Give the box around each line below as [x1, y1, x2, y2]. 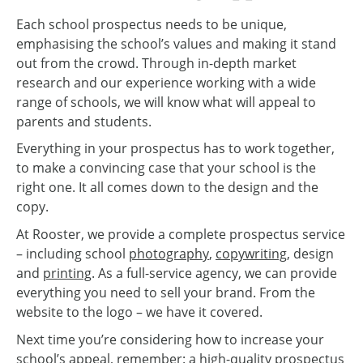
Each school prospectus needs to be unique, [16, 15, 287, 33]
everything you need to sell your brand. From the [16, 284, 315, 302]
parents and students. [16, 112, 152, 130]
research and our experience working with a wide [16, 73, 316, 92]
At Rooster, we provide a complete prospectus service [16, 225, 345, 244]
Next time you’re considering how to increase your [16, 330, 324, 348]
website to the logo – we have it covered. [16, 303, 263, 322]
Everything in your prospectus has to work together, [16, 139, 335, 158]
